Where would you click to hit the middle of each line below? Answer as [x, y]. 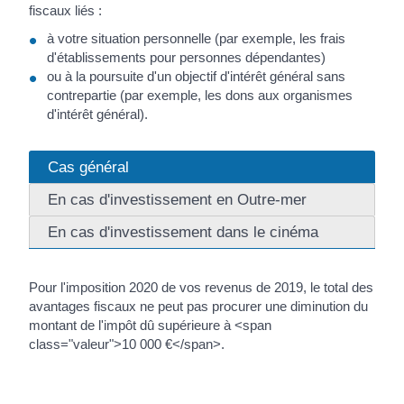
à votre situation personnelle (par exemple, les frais [197, 39]
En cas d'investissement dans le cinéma [184, 232]
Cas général [89, 167]
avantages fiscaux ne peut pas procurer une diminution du [199, 307]
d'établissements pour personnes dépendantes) [187, 58]
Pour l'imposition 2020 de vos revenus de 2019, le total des [202, 288]
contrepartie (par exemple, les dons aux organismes [200, 96]
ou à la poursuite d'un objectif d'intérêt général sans [197, 77]
